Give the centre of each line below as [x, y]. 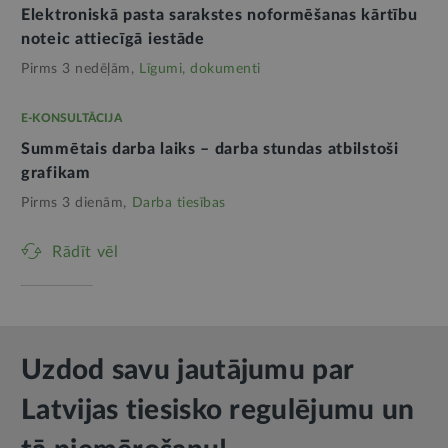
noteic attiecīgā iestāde [113, 39]
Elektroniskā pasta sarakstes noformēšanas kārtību [219, 15]
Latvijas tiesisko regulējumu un [218, 410]
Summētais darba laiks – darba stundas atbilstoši [210, 149]
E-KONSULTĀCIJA [71, 118]
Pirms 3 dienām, [74, 203]
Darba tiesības [178, 203]
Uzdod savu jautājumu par [187, 370]
